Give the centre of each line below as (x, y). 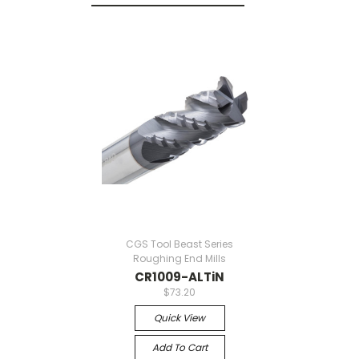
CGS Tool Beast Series (179, 244)
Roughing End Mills (179, 258)
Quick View (179, 317)
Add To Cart (179, 347)
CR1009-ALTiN (179, 276)
